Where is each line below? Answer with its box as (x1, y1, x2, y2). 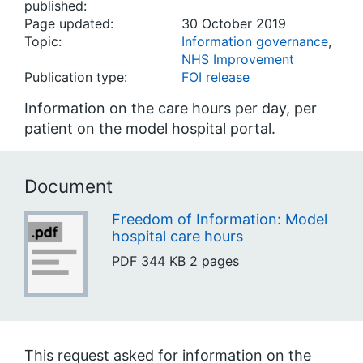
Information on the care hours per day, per (24, 100, 317, 117)
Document (24, 175, 113, 197)
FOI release (181, 69, 250, 85)
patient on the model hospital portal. (24, 120, 275, 137)
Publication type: (24, 69, 127, 85)
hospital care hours (111, 227, 243, 245)
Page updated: (24, 15, 113, 32)
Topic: (24, 33, 62, 49)
